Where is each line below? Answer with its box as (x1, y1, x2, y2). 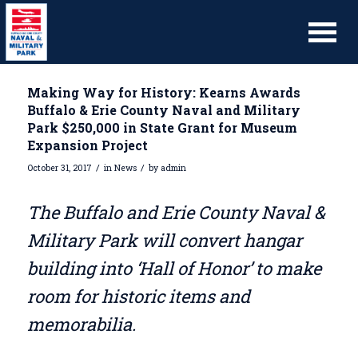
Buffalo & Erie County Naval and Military (26, 101, 300, 118)
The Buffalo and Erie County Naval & (26, 200, 325, 224)
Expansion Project (26, 137, 148, 153)
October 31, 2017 (26, 162, 92, 173)
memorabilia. (26, 312, 136, 336)
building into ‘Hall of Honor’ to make (26, 256, 321, 280)
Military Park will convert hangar (26, 228, 302, 252)
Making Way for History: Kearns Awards (26, 84, 300, 101)
